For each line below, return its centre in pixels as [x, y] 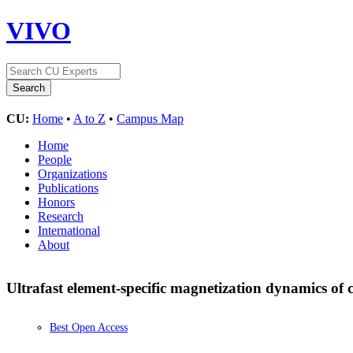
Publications [68, 188]
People [55, 159]
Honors [56, 202]
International [69, 230]
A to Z [89, 118]
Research [61, 216]
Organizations [72, 173]
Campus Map [150, 118]
